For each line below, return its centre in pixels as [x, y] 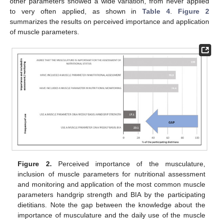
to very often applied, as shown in [76, 11]
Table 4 [156, 11]
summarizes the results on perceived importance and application [109, 22]
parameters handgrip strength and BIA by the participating [111, 195]
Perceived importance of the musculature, [128, 164]
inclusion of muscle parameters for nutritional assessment [111, 174]
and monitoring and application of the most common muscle [111, 185]
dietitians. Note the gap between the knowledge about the [111, 205]
